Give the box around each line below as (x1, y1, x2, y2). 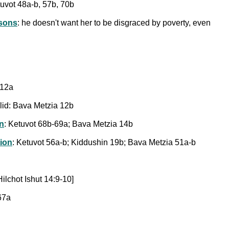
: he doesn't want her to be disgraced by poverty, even (17, 18, 211, 27)
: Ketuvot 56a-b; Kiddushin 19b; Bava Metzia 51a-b (12, 138, 196, 147)
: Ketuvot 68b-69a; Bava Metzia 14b (4, 119, 133, 128)
